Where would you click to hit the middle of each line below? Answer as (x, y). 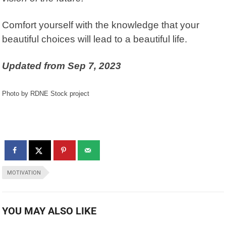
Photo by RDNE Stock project (46, 93)
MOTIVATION (24, 173)
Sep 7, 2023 (95, 66)
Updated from (35, 66)
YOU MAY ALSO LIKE (49, 211)
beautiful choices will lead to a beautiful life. (106, 39)
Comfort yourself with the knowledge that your (101, 25)
